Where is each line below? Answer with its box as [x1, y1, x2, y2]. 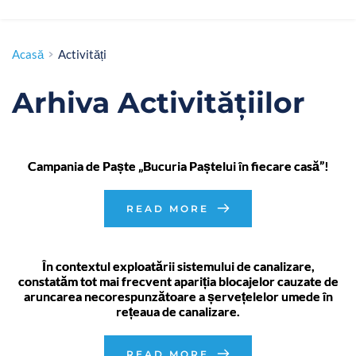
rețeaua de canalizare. [116, 303, 240, 319]
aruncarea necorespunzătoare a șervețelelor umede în [23, 288, 333, 304]
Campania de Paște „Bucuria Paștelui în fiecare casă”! [27, 157, 329, 173]
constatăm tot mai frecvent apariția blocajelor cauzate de [17, 273, 339, 288]
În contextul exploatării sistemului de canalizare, [41, 257, 315, 273]
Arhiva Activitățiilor [12, 84, 305, 120]
